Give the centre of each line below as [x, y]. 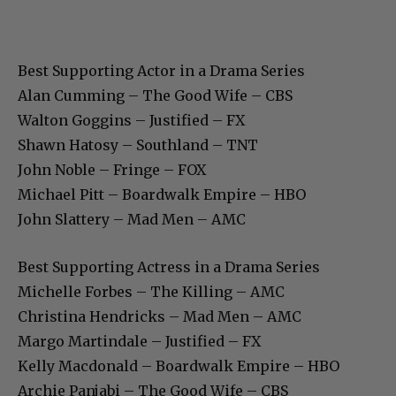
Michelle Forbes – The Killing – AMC [151, 291]
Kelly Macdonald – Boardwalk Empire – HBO [179, 366]
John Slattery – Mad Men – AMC [132, 219]
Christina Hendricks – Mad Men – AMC [160, 316]
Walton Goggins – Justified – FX [131, 120]
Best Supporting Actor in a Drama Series [161, 70]
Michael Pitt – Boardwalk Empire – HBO [162, 194]
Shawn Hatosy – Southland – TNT [138, 145]
